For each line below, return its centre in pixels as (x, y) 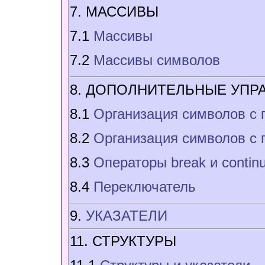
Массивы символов (157, 60)
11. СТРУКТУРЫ (123, 241)
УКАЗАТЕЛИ (127, 216)
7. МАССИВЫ (114, 12)
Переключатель (145, 186)
